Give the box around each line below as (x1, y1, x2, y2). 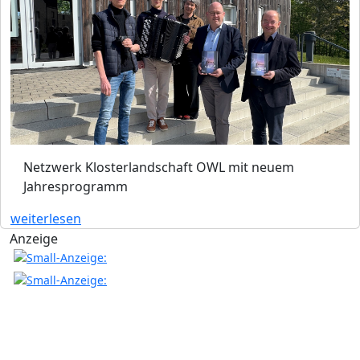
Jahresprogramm (23, 177, 128, 195)
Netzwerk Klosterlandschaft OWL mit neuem (23, 157, 294, 176)
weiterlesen (10, 209, 81, 227)
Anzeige (10, 229, 58, 247)
